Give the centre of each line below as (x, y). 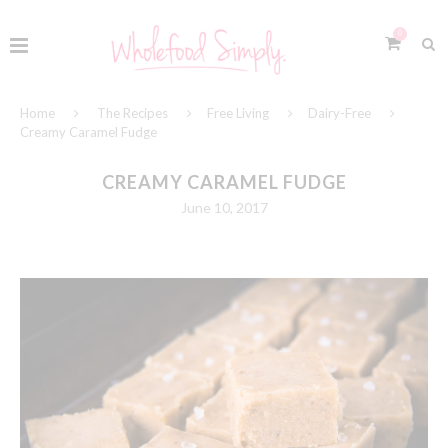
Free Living (238, 113)
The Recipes (132, 113)
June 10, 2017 (224, 207)
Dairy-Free (339, 113)
